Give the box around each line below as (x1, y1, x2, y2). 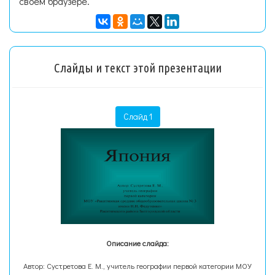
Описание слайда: (106, 238, 169, 248)
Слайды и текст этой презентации (53, 61, 222, 75)
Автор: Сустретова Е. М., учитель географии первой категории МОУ (23, 261, 252, 271)
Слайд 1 (123, 110, 152, 122)
